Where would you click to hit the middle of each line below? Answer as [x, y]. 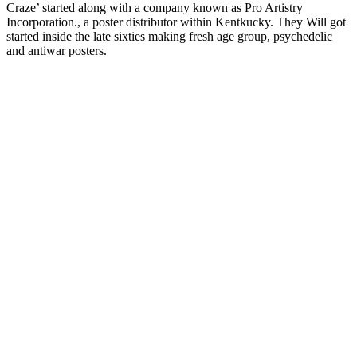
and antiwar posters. [57, 50]
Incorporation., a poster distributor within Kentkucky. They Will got [176, 22]
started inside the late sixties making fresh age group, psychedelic [169, 36]
